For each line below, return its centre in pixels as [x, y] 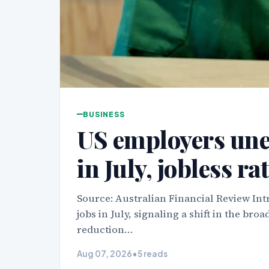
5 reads [153, 253]
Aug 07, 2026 [105, 253]
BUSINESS [104, 114]
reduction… [105, 229]
